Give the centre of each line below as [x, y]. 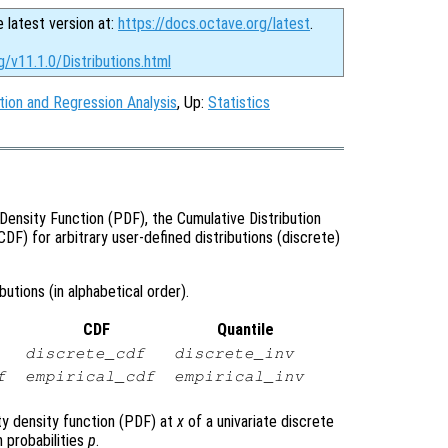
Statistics [239, 102]
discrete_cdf [84, 353]
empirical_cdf [89, 376]
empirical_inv [238, 376]
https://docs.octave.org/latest [214, 23]
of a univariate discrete [259, 422]
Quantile [245, 330]
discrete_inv [233, 353]
